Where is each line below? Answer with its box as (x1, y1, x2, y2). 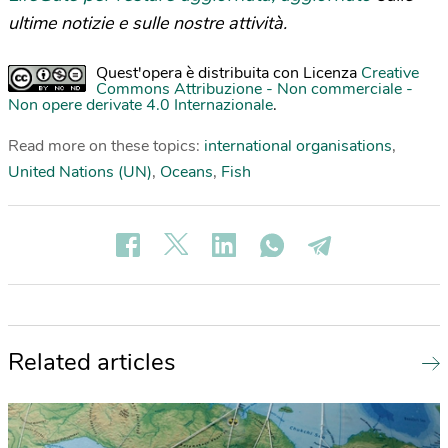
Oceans (160, 160, 213, 183)
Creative (361, 61, 419, 84)
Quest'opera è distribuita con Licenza (96, 61, 361, 84)
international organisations (204, 134, 392, 157)
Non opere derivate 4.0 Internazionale (8, 93, 273, 116)
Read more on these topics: (8, 134, 204, 157)
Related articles (8, 345, 176, 378)
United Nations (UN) (8, 160, 152, 183)
